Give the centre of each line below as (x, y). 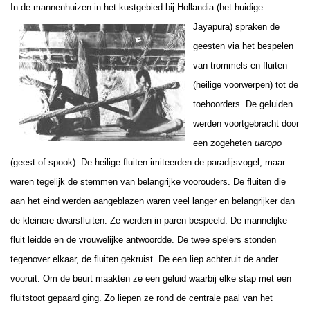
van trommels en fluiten (240, 65)
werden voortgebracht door (246, 123)
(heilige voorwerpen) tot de (246, 84)
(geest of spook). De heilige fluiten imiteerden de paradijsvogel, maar (148, 162)
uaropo (268, 143)
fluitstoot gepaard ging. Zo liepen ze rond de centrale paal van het (142, 298)
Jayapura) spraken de (236, 26)
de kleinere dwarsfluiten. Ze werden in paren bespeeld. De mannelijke (149, 220)
